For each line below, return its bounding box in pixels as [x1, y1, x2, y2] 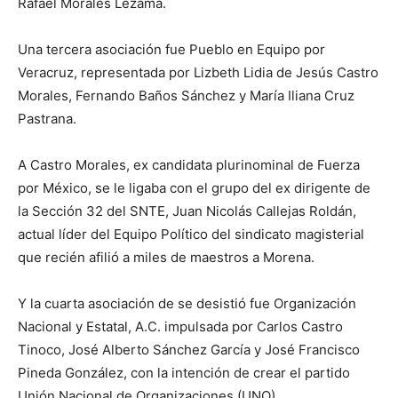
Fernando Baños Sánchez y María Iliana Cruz [76, 87, 354, 104]
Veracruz [18, 64, 74, 81]
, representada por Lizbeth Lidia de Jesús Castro [74, 64, 378, 81]
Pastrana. [18, 110, 76, 127]
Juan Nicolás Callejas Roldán [172, 203, 353, 219]
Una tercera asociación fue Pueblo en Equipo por [18, 41, 325, 58]
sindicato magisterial [231, 226, 364, 243]
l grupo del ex [204, 179, 291, 196]
